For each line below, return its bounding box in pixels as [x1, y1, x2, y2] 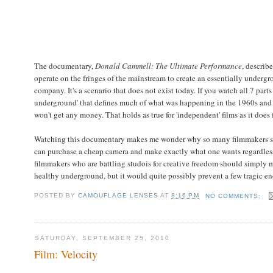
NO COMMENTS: [205, 192, 263, 199]
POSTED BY [34, 192, 79, 199]
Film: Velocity [34, 246, 97, 261]
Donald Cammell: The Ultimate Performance [94, 60, 242, 71]
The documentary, [34, 60, 95, 71]
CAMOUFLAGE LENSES [78, 192, 159, 199]
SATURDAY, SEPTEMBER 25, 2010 [34, 235, 171, 242]
